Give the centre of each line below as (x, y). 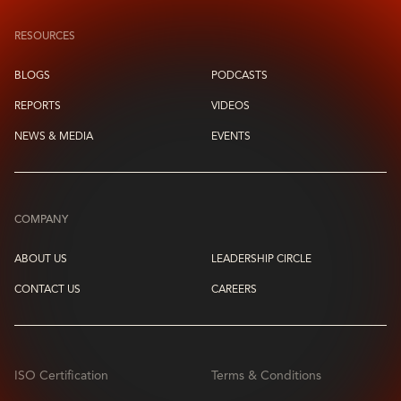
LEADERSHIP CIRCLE (261, 260)
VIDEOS (230, 107)
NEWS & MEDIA (54, 137)
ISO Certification (61, 376)
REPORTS (38, 107)
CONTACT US (47, 290)
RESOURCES (45, 37)
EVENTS (231, 137)
